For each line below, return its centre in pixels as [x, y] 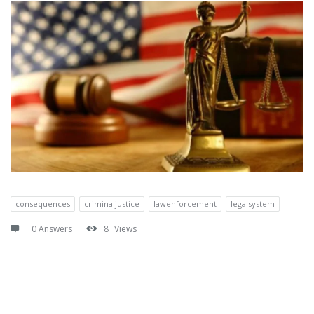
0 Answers [52, 228]
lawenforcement [185, 203]
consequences [43, 203]
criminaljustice [112, 203]
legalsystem [253, 203]
